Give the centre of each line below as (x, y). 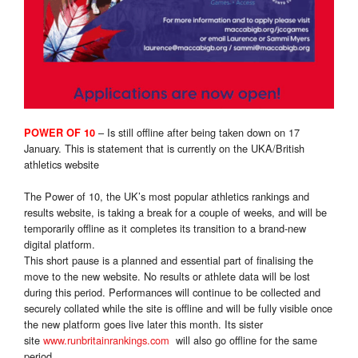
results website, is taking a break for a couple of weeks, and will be (175, 213)
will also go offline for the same (243, 340)
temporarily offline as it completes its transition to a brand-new (165, 229)
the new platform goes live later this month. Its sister (143, 324)
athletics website (62, 165)
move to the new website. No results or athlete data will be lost (167, 276)
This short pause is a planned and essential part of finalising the (169, 261)
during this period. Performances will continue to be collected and (172, 292)
